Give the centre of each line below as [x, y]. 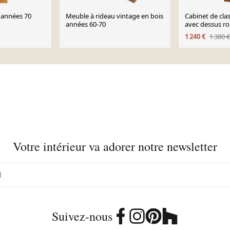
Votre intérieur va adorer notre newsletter [115, 146]
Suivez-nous [82, 216]
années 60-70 [86, 24]
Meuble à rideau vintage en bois [115, 16]
